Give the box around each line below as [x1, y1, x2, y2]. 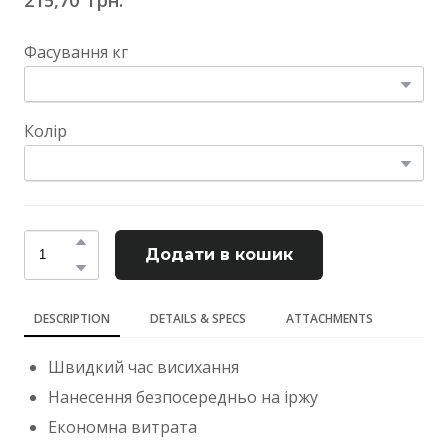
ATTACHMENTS [286, 309, 373, 327]
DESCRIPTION [34, 309, 110, 327]
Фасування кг [24, 40, 128, 63]
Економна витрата [48, 416, 197, 439]
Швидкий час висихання [48, 355, 239, 378]
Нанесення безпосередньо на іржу [48, 386, 318, 409]
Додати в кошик [145, 244, 293, 264]
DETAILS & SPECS [150, 309, 246, 327]
